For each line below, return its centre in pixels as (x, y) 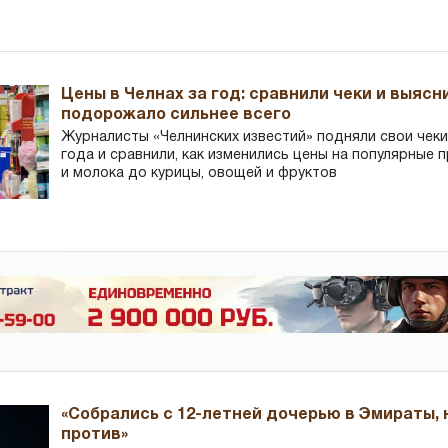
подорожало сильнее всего (176, 114)
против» (95, 435)
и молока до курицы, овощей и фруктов (199, 173)
